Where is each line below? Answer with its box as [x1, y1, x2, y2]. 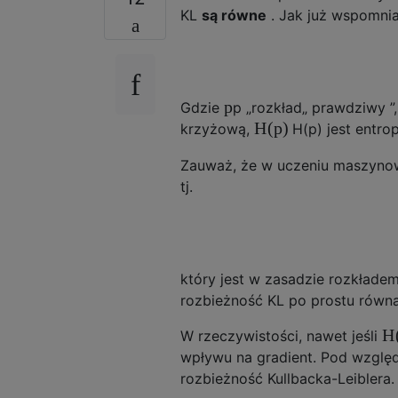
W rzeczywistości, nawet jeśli [180, 326, 382, 345]
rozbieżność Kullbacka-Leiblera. [180, 370, 394, 388]
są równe [202, 5, 267, 24]
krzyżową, [180, 120, 254, 139]
